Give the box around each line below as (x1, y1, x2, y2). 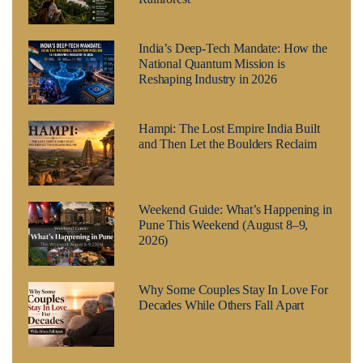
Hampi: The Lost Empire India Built (138, 122, 320, 136)
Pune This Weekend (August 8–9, (138, 217, 309, 232)
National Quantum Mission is (138, 56, 285, 70)
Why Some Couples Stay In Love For (138, 283, 328, 297)
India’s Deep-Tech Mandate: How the (138, 41, 327, 55)
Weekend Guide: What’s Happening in (138, 202, 332, 216)
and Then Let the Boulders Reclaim (138, 137, 317, 152)
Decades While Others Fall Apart (138, 298, 305, 313)
